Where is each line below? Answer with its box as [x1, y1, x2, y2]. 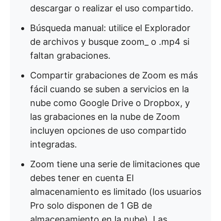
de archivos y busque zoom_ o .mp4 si [30, 37, 189, 47]
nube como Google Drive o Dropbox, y [30, 98, 190, 108]
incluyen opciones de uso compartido [30, 125, 186, 136]
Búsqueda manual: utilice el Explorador [30, 23, 190, 33]
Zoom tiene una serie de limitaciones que [30, 159, 200, 169]
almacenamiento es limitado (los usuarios [30, 186, 201, 197]
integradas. [30, 139, 77, 149]
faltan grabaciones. [30, 50, 110, 61]
